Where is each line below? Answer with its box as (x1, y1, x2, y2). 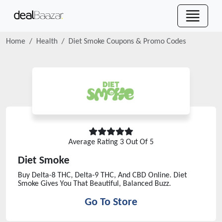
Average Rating (68, 138, 120, 146)
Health (36, 38, 57, 46)
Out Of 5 (124, 138, 154, 146)
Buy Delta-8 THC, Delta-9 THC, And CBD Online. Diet (18, 171, 187, 179)
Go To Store (85, 197, 137, 208)
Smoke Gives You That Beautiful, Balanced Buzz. (18, 180, 171, 188)
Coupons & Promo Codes (105, 38, 186, 46)
